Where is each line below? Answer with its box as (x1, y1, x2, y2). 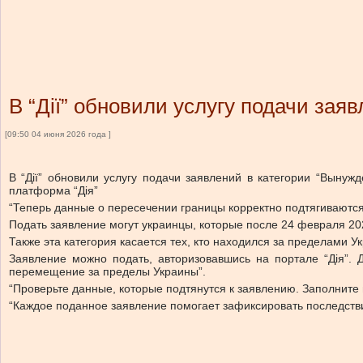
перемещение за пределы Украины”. (9, 265, 206, 278)
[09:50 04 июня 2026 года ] (5, 130, 111, 139)
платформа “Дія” (9, 184, 98, 197)
